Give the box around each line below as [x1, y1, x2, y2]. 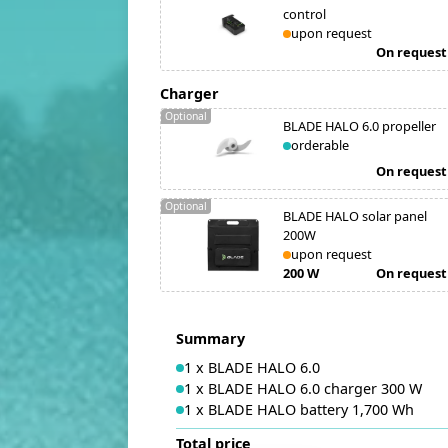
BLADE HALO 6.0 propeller [283, 117, 436, 135]
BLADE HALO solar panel [283, 207, 427, 225]
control [283, 5, 326, 23]
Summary [176, 329, 245, 348]
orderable [291, 136, 349, 154]
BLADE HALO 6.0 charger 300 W [208, 379, 422, 398]
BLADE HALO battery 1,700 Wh [208, 400, 414, 419]
